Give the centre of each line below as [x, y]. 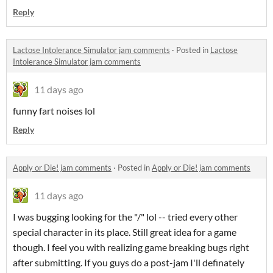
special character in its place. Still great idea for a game [125, 232]
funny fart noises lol [54, 111]
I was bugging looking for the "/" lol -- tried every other [125, 217]
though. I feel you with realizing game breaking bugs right [131, 247]
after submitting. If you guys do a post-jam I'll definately [129, 263]
